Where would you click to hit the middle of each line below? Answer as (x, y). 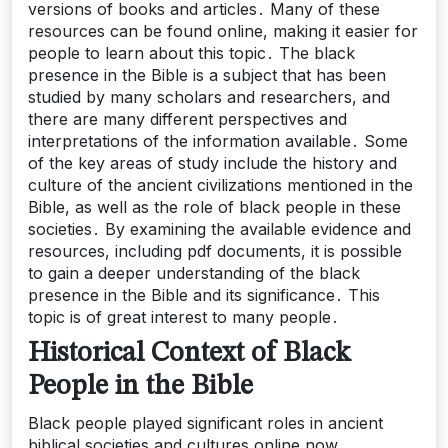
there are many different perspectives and (187, 119)
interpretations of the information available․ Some (218, 141)
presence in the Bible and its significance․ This (204, 295)
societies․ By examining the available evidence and (219, 229)
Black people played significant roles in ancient (205, 423)
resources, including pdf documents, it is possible (215, 251)
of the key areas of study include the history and (212, 163)
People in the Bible (140, 387)
